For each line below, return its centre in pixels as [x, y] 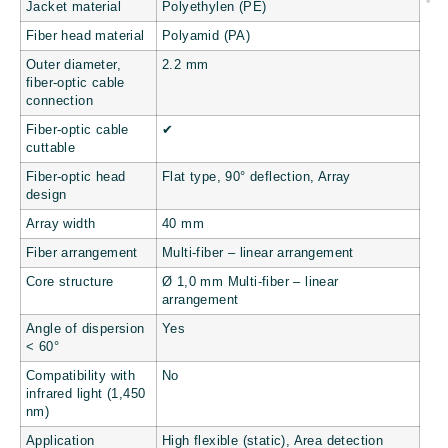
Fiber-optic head [76, 177]
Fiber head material [85, 36]
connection [60, 101]
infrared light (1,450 [86, 394]
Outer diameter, [74, 65]
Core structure [70, 282]
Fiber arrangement [82, 253]
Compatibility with [81, 376]
